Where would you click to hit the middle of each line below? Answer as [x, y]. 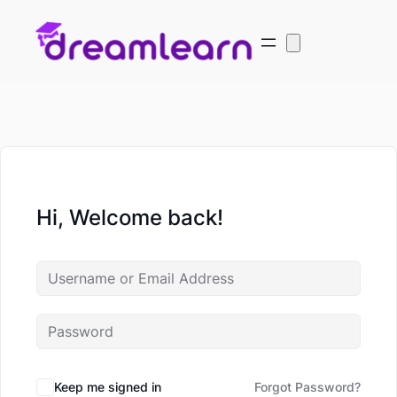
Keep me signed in [108, 387]
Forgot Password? [307, 387]
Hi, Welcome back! [130, 218]
